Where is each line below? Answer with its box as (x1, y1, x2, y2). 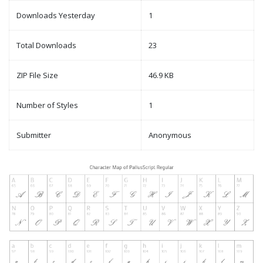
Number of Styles (16, 100, 78, 111)
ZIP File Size (16, 70, 58, 81)
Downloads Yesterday (16, 10, 95, 21)
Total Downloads (16, 40, 76, 51)
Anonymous (149, 130, 191, 141)
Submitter (16, 130, 51, 141)
